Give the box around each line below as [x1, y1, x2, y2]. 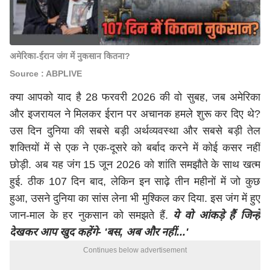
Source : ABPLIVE [10, 69, 82, 78]
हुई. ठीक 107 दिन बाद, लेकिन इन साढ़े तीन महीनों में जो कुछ [10, 175, 260, 187]
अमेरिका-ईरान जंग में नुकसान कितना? [10, 51, 130, 61]
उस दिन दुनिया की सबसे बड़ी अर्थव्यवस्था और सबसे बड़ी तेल [10, 125, 260, 137]
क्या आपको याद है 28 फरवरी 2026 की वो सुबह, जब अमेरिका [10, 91, 260, 103]
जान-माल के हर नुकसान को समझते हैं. [10, 209, 174, 221]
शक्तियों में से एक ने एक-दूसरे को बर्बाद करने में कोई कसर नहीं [10, 142, 260, 154]
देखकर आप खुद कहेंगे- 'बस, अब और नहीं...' [10, 226, 188, 238]
